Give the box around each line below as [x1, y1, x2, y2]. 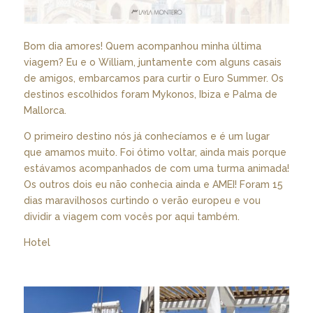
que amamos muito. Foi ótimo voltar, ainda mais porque [23, 146, 286, 158]
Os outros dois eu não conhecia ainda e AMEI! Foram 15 [23, 178, 283, 190]
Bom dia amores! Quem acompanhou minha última [23, 40, 261, 52]
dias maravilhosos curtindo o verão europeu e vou [23, 194, 261, 206]
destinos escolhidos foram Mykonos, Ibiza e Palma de [23, 88, 277, 100]
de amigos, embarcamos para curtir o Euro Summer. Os [23, 72, 284, 84]
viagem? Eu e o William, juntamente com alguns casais [23, 56, 282, 68]
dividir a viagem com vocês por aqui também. [23, 210, 240, 222]
